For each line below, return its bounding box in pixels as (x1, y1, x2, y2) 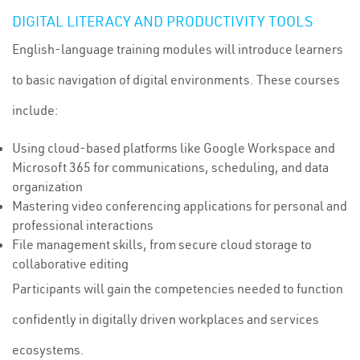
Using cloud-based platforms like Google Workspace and (12, 140, 335, 156)
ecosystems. (12, 342, 84, 358)
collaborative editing (12, 256, 129, 272)
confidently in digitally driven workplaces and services (12, 311, 319, 327)
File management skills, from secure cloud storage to (12, 236, 312, 252)
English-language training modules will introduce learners (12, 41, 343, 57)
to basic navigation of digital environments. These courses (12, 72, 340, 88)
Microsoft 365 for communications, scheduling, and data (12, 159, 329, 175)
